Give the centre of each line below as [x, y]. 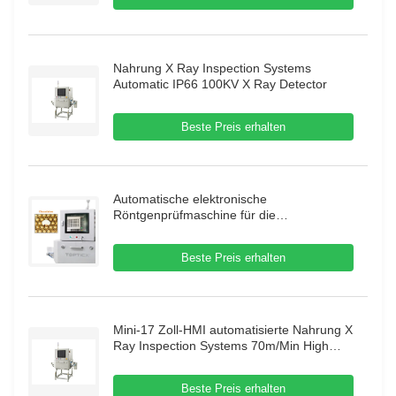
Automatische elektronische [190, 199]
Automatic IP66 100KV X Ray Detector [220, 84]
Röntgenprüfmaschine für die [194, 215]
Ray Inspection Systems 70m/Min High [221, 346]
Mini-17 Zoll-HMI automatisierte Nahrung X [233, 330]
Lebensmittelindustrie [173, 231]
